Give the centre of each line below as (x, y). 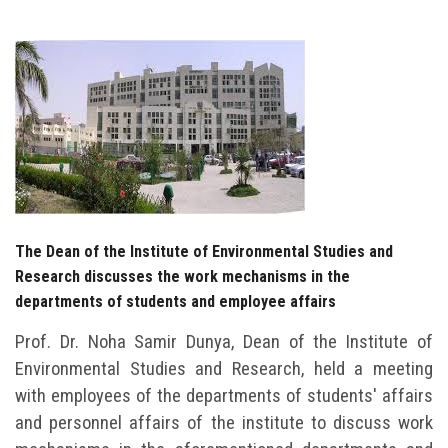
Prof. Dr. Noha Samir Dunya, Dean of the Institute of (224, 341)
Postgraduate (56, 118)
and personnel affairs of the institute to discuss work (224, 422)
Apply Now (224, 338)
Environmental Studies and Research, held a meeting (224, 368)
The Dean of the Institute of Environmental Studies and (204, 251)
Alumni (33, 173)
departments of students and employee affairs (175, 301)
